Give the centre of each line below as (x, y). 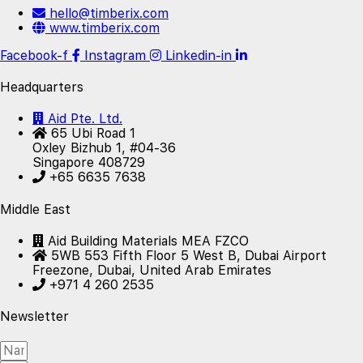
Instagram (115, 55)
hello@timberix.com (109, 13)
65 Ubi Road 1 (93, 134)
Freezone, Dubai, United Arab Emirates (152, 270)
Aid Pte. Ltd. (85, 119)
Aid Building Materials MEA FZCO (148, 241)
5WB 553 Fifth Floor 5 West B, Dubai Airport (189, 255)
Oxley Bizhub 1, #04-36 (104, 148)
